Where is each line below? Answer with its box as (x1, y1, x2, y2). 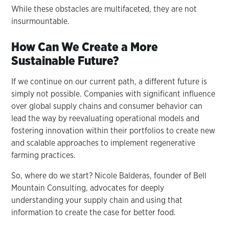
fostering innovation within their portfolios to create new (11, 125, 216, 135)
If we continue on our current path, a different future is (11, 76, 208, 86)
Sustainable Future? (11, 53, 120, 68)
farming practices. (11, 150, 76, 160)
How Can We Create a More (11, 39, 158, 54)
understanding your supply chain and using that (11, 195, 183, 205)
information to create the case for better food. (11, 207, 176, 217)
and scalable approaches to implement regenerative (11, 138, 196, 148)
